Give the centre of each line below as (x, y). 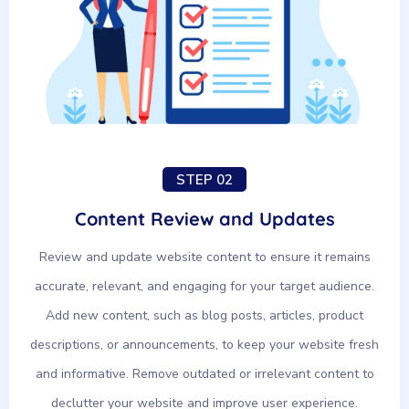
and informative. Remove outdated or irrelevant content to (204, 374)
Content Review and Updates (204, 219)
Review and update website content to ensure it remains (204, 257)
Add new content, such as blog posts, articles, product (204, 316)
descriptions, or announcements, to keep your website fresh (204, 345)
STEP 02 (204, 180)
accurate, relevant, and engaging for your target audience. (204, 287)
